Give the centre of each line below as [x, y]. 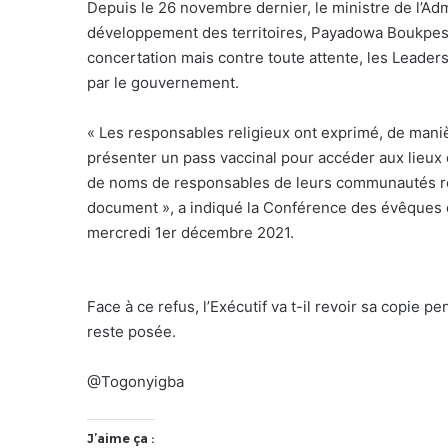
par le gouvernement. [163, 82]
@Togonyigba [135, 381]
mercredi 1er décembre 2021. [190, 232]
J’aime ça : [120, 438]
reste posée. [131, 331]
